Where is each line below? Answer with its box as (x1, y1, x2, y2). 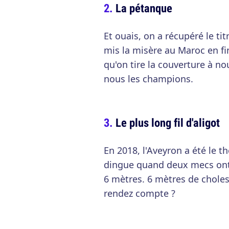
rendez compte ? (104, 187, 175, 200)
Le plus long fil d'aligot (116, 114, 220, 131)
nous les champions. (104, 73, 193, 85)
